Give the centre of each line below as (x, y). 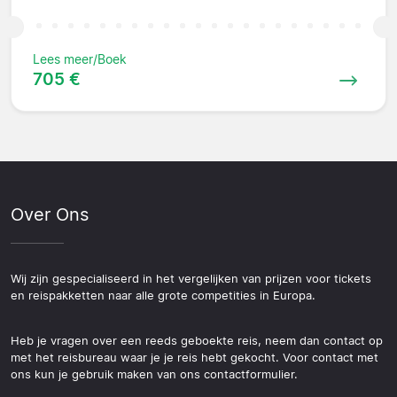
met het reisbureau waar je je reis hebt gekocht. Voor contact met (195, 357)
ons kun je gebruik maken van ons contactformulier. (154, 374)
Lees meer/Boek (80, 58)
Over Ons (50, 214)
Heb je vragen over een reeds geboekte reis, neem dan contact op (197, 340)
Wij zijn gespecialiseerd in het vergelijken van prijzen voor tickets (191, 278)
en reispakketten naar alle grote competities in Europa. (163, 295)
